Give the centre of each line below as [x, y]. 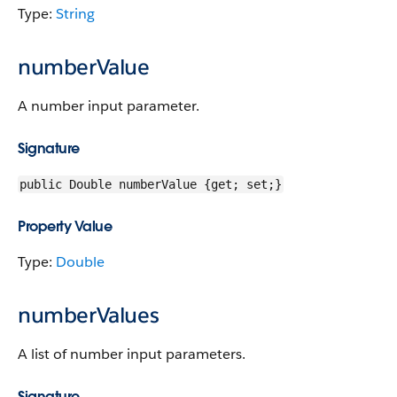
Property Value [65, 226]
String [75, 14]
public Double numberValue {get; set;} [151, 184]
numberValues [89, 315]
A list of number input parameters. [132, 354]
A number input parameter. [109, 106]
